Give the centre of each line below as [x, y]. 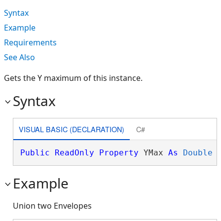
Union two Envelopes [52, 206]
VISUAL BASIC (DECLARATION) [71, 129]
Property [119, 153]
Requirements [30, 42]
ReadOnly [74, 153]
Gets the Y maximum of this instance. [73, 78]
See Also [19, 57]
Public [35, 153]
